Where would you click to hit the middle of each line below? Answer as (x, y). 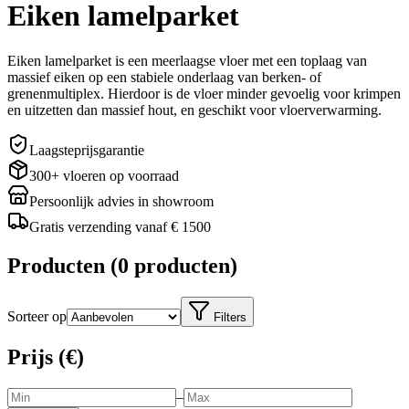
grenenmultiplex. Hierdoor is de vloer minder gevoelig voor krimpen (204, 93)
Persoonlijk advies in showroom (121, 201)
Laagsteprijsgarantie (87, 150)
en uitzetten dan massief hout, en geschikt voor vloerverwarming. (194, 110)
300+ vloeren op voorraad (104, 175)
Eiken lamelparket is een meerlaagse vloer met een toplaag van (187, 60)
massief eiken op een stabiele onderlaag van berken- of (164, 77)
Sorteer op (37, 316)
